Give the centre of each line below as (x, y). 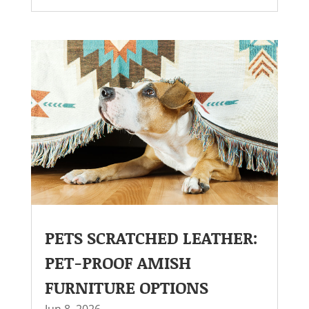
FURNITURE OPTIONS (126, 288)
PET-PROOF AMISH (118, 263)
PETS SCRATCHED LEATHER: (151, 238)
